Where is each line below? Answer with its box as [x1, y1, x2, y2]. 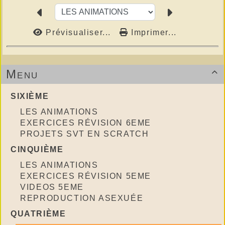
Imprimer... [128, 28, 177, 37]
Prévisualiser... [43, 28, 114, 37]
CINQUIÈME [11, 145, 64, 154]
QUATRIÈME [11, 209, 66, 218]
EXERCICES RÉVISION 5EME [20, 171, 152, 180]
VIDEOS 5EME [20, 182, 84, 191]
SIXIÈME [11, 91, 49, 100]
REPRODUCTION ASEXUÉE [20, 193, 144, 202]
